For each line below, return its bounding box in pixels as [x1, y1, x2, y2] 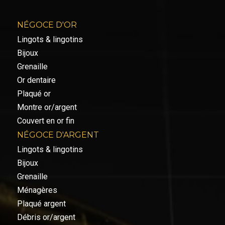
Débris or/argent [17, 212, 75, 222]
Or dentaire [17, 75, 56, 85]
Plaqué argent [17, 198, 66, 208]
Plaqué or [17, 88, 51, 98]
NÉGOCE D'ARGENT [17, 130, 99, 140]
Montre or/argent [17, 102, 77, 112]
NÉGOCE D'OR [17, 20, 77, 30]
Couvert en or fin [17, 116, 74, 126]
